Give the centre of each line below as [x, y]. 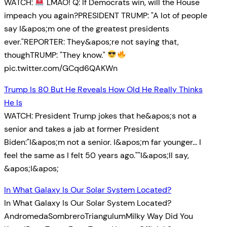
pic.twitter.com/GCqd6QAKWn [61, 68]
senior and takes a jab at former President [82, 129]
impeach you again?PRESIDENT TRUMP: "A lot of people [106, 15]
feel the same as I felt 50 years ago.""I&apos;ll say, [97, 155]
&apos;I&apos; [31, 168]
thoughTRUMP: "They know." [56, 55]
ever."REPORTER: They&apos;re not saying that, [91, 42]
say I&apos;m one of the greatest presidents [87, 28]
